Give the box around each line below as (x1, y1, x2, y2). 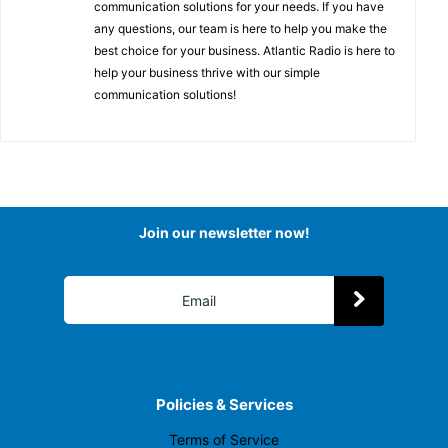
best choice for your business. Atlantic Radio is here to (94, 43, 395, 59)
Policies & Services (155, 394, 293, 414)
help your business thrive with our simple (94, 65, 320, 81)
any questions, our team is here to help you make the (94, 21, 387, 37)
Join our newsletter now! (138, 223, 310, 241)
